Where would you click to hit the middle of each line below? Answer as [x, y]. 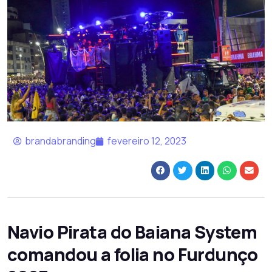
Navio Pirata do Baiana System [132, 232]
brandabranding [60, 141]
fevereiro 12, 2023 [147, 141]
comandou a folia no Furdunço [133, 254]
